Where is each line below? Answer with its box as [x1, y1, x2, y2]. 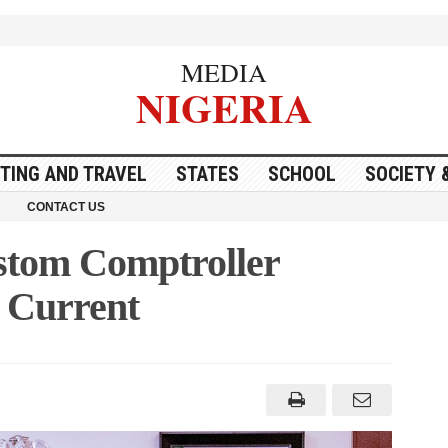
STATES [175, 161, 239, 186]
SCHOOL [267, 161, 336, 186]
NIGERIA [135, 78, 313, 137]
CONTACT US [26, 199, 105, 214]
